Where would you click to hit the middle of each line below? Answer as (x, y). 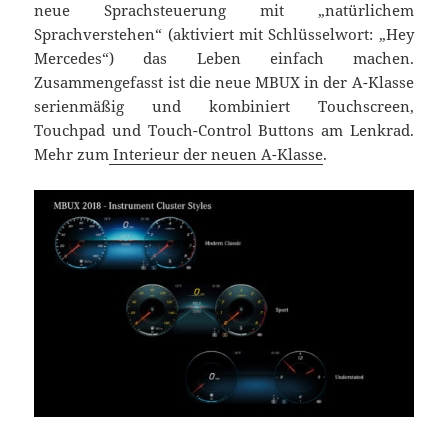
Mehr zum (72, 153)
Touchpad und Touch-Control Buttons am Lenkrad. (224, 129)
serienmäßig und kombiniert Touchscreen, (224, 105)
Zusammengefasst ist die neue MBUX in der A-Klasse (224, 81)
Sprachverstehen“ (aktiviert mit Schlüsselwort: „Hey (224, 33)
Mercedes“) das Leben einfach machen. (224, 57)
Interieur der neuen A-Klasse (216, 153)
